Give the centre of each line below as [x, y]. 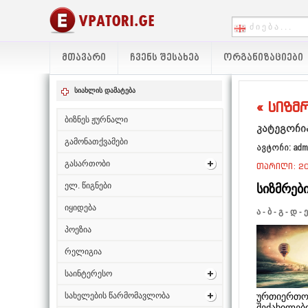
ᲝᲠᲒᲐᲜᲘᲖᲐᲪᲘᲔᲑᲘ [263, 58]
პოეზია [78, 230]
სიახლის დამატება [105, 90]
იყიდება [80, 208]
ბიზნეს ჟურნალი [96, 120]
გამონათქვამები [96, 142]
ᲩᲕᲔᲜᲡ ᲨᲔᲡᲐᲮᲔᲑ [165, 58]
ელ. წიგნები [88, 186]
